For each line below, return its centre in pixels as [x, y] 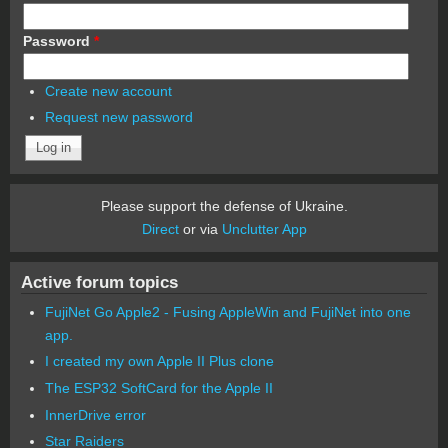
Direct [160, 228]
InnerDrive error [95, 414]
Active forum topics [99, 281]
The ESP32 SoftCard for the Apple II [158, 387]
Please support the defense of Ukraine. [224, 205]
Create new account [108, 90]
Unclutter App [264, 228]
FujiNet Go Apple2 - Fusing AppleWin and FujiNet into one [227, 311]
